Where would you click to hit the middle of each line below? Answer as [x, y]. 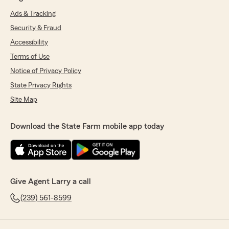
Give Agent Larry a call [51, 182]
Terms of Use [30, 57]
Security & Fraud [36, 28]
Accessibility [29, 43]
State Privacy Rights [41, 86]
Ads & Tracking [33, 14]
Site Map [24, 100]
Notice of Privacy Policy [46, 71]
